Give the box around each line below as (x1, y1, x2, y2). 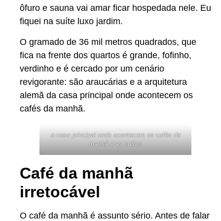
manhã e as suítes (89, 140, 142, 147)
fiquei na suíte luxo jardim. (20, 16, 123, 27)
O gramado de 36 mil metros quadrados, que (20, 37, 196, 47)
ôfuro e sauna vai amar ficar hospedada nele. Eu (20, 3, 211, 13)
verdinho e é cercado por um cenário (20, 63, 164, 74)
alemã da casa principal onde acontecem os (20, 90, 193, 100)
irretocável (20, 183, 100, 201)
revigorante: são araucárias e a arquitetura (20, 76, 187, 87)
